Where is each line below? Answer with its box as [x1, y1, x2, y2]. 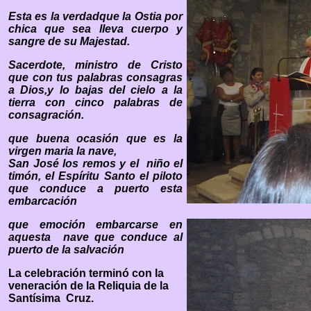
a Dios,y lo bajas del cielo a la [8, 84, 183, 96]
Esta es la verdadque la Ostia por [8, 10, 183, 22]
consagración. [8, 109, 84, 121]
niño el [146, 158, 183, 169]
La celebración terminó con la [8, 267, 164, 279]
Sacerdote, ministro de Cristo [8, 59, 183, 71]
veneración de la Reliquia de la [8, 280, 169, 292]
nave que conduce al [62, 231, 183, 243]
